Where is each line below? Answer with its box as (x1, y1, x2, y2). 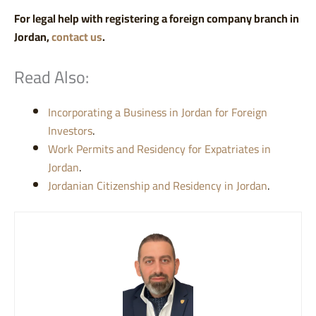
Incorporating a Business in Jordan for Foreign (48, 102, 267, 123)
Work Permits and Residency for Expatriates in (48, 138, 271, 160)
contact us (51, 26, 102, 48)
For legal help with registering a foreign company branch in (14, 8, 299, 30)
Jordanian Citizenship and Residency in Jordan (48, 175, 267, 197)
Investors (48, 120, 92, 142)
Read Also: (14, 61, 89, 94)
